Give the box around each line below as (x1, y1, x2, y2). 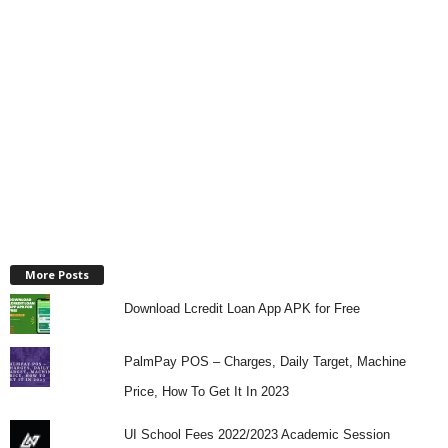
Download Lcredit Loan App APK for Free (123, 300, 360, 316)
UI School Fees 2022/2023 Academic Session (123, 426, 390, 442)
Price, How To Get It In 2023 (123, 383, 289, 399)
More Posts (25, 266, 89, 282)
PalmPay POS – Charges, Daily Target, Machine (123, 353, 406, 369)
